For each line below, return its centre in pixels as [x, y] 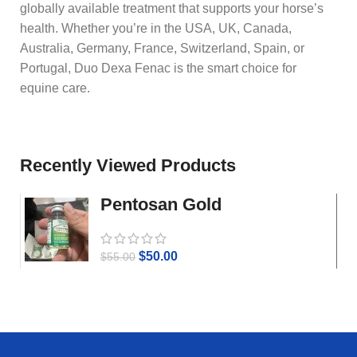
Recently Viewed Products [128, 165]
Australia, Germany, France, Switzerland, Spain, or [162, 48]
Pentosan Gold [161, 204]
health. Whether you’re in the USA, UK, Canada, [156, 28]
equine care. [55, 88]
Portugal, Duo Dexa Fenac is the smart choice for [158, 68]
